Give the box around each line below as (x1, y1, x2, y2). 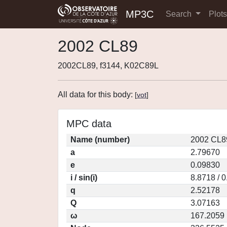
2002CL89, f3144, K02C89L (58, 61, 159, 70)
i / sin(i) (70, 173, 97, 182)
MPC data (66, 118, 111, 129)
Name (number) (70, 135, 130, 144)
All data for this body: (58, 90, 135, 99)
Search (166, 10, 194, 18)
